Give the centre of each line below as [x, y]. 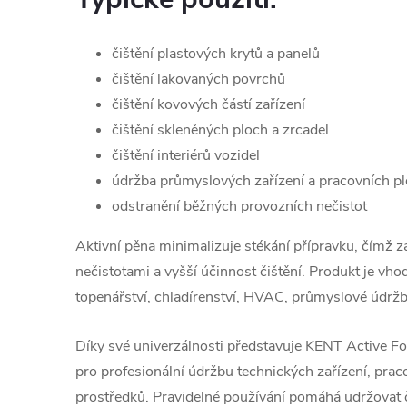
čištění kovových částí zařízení [208, 104]
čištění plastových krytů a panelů [216, 54]
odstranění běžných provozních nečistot [239, 206]
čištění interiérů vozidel [186, 155]
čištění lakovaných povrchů [199, 79]
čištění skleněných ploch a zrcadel [220, 130]
